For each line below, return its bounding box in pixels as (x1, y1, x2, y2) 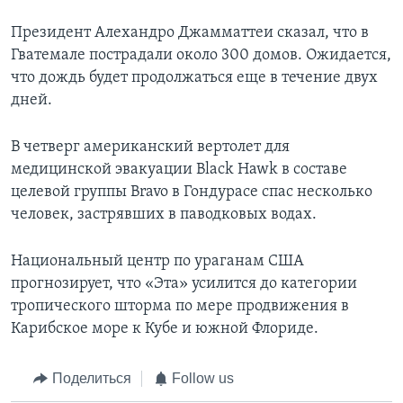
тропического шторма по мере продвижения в (11, 298, 349, 316)
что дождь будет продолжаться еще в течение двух (11, 69, 378, 87)
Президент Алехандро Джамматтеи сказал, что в (11, 24, 369, 42)
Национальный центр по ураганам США (11, 253, 304, 271)
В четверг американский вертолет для (11, 139, 290, 157)
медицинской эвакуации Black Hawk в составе (11, 161, 347, 179)
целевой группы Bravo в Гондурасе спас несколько (11, 184, 372, 201)
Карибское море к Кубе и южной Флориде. (11, 320, 318, 338)
